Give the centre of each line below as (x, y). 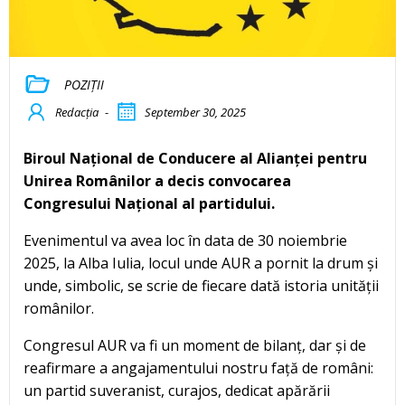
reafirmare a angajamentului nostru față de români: (198, 368)
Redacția (77, 113)
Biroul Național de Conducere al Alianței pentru (195, 159)
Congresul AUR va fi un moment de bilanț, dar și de (195, 346)
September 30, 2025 (195, 113)
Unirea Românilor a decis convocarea (157, 181)
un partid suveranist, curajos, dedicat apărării (177, 391)
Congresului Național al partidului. (149, 204)
